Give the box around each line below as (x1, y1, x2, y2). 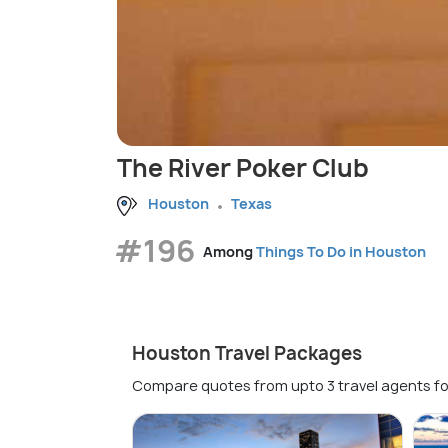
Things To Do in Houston (256, 241, 426, 261)
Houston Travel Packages (132, 340, 362, 366)
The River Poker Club (117, 151, 369, 186)
